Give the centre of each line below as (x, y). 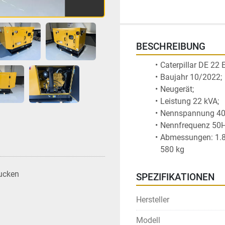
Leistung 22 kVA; (190, 101)
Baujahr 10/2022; (192, 77)
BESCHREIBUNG (171, 47)
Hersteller (153, 200)
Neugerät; (178, 89)
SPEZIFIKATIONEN (175, 177)
